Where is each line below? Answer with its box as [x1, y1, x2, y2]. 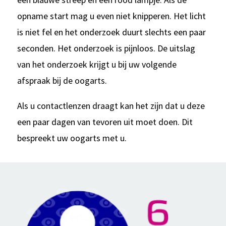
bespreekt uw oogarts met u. [17, 132, 127, 144]
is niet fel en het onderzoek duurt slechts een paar [17, 26, 206, 38]
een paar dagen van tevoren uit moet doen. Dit [17, 116, 193, 128]
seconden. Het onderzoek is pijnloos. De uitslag [17, 42, 195, 54]
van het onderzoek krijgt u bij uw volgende [17, 59, 177, 71]
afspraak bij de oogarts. [17, 75, 107, 87]
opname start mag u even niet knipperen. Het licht [17, 10, 206, 22]
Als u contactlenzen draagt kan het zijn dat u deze [17, 100, 205, 112]
